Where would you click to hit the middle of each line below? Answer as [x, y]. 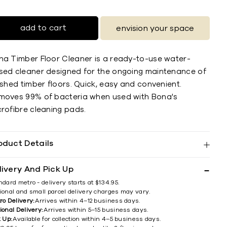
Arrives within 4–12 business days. [88, 201]
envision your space [155, 28]
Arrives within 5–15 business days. [96, 210]
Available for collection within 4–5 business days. [87, 219]
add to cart [43, 28]
